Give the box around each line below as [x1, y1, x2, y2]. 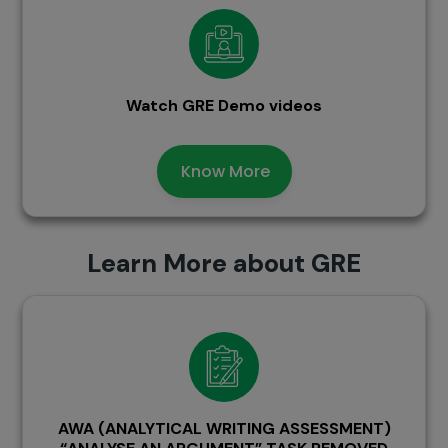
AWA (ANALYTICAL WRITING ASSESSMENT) [57, 418, 391, 440]
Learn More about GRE [87, 247, 361, 281]
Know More [180, 159, 270, 183]
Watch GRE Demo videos [126, 94, 322, 116]
